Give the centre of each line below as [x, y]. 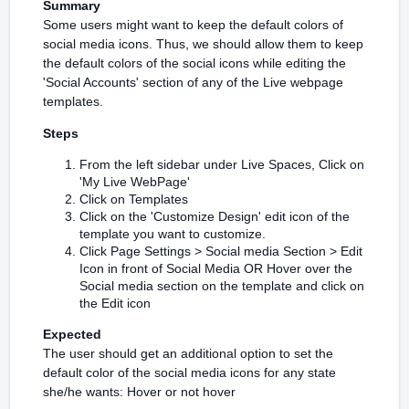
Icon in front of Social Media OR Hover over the [216, 268]
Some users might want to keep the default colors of [193, 25]
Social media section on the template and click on [222, 286]
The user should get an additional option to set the [188, 353]
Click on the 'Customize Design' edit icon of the [215, 216]
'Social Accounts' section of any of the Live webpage [193, 82]
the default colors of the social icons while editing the [194, 63]
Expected [72, 334]
